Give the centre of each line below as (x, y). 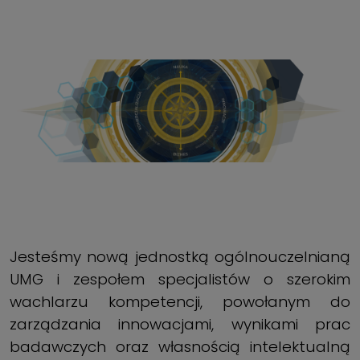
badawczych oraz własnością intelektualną (180, 346)
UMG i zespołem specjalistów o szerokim (180, 279)
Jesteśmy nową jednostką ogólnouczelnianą (180, 256)
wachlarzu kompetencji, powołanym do (180, 301)
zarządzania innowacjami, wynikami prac (180, 324)
